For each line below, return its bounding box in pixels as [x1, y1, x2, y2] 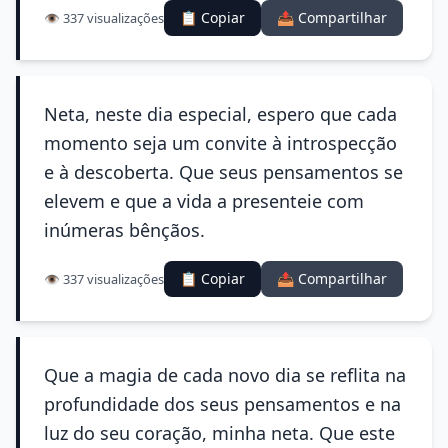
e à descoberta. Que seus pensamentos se [44, 160, 403, 184]
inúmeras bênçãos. [44, 218, 205, 242]
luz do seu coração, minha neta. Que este [44, 421, 395, 445]
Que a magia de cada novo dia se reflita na [44, 363, 406, 387]
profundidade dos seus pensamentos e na [44, 392, 401, 416]
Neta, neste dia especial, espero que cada [44, 102, 397, 126]
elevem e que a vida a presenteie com [44, 189, 364, 213]
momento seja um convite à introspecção [44, 131, 397, 155]
